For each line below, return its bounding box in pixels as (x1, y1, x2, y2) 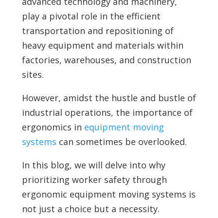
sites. (21, 68, 44, 80)
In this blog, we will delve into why (21, 159, 165, 171)
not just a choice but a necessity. (21, 202, 160, 215)
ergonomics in (21, 121, 82, 133)
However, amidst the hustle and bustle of (21, 91, 196, 104)
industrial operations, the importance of (21, 106, 193, 118)
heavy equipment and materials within (21, 39, 183, 51)
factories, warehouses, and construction (21, 54, 191, 66)
